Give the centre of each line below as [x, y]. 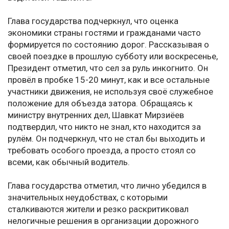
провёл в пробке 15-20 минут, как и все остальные [109, 80]
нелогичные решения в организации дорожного [103, 221]
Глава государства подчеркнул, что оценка [93, 21]
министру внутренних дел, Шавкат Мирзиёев [96, 115]
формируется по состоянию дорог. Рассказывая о [108, 45]
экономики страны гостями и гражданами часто [104, 33]
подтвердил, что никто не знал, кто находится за [104, 127]
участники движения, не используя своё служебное [110, 92]
